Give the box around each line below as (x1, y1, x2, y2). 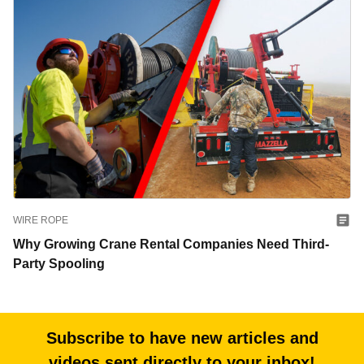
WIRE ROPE (13, 214, 68, 226)
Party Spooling (13, 256, 115, 271)
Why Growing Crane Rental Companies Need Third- (13, 236, 329, 251)
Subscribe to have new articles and (45, 328, 318, 347)
